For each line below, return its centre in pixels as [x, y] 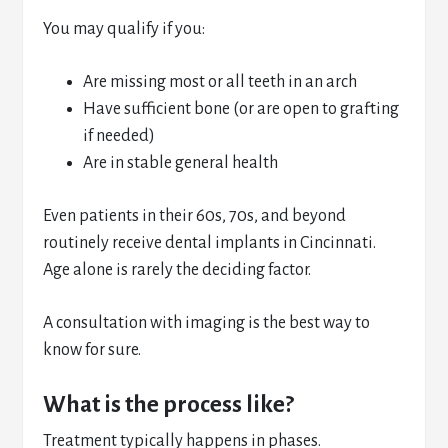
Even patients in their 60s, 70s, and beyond [195, 216]
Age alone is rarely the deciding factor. [177, 270]
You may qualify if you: [124, 29]
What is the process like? [169, 404]
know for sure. [92, 350]
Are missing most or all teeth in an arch [220, 82]
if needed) [119, 136]
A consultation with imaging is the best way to [207, 323]
